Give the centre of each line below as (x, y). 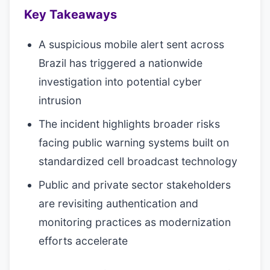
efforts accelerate (83, 241)
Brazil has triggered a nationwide (121, 63)
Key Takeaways (71, 14)
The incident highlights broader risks (129, 124)
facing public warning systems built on (134, 143)
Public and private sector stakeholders (135, 185)
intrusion (60, 100)
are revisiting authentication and (118, 203)
